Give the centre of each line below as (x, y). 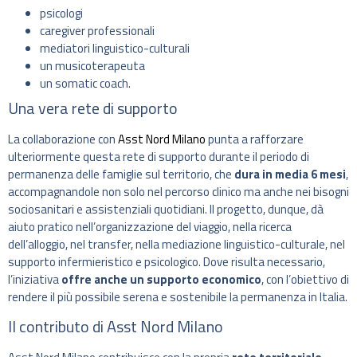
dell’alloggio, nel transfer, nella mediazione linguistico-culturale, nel (177, 244)
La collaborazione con (63, 139)
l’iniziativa (35, 279)
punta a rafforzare (255, 139)
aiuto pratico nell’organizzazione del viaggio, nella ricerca (150, 226)
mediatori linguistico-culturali (115, 48)
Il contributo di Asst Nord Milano (116, 327)
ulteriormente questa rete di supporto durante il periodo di (159, 156)
